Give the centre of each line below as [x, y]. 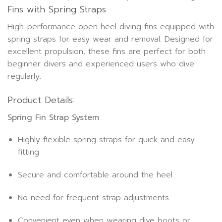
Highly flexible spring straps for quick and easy [106, 140]
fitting [28, 152]
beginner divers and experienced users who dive [101, 64]
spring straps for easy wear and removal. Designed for [110, 39]
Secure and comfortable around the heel [95, 175]
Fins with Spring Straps [57, 9]
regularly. [24, 76]
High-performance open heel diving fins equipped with [111, 27]
